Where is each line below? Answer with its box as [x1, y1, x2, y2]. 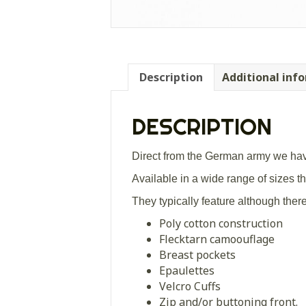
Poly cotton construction [159, 215, 283, 231]
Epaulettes [159, 262, 214, 278]
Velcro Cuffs [159, 278, 221, 294]
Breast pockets [159, 247, 236, 262]
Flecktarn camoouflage [159, 231, 275, 247]
